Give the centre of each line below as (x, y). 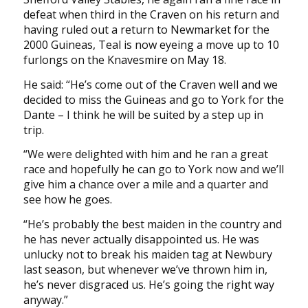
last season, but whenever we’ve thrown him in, (145, 269)
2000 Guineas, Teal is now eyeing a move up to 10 (151, 45)
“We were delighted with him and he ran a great (145, 154)
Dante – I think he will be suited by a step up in (143, 114)
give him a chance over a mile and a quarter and (145, 185)
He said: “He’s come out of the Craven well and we (150, 84)
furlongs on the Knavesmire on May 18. (124, 60)
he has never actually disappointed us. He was (141, 239)
